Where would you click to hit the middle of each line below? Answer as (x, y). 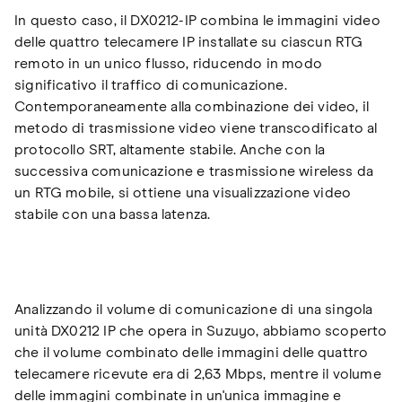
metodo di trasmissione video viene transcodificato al (196, 128)
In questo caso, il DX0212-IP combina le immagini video (197, 20)
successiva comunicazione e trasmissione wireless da (194, 171)
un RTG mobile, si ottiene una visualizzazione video (183, 192)
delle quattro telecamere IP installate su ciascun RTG (189, 42)
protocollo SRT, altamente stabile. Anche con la (170, 149)
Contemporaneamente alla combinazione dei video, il (192, 106)
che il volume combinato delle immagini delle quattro (192, 352)
